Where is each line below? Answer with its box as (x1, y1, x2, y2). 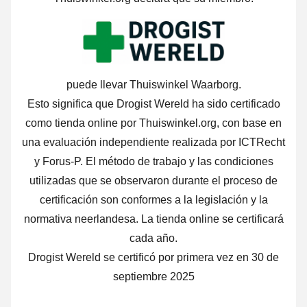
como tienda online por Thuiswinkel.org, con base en (25, 116, 282, 129)
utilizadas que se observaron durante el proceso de (29, 174, 278, 186)
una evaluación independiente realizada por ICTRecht (22, 136, 285, 148)
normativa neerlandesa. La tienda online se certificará (23, 212, 284, 225)
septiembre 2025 (112, 270, 195, 282)
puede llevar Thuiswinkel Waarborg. (66, 78, 241, 90)
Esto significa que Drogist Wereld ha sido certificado (27, 97, 280, 110)
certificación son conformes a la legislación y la (39, 193, 268, 206)
